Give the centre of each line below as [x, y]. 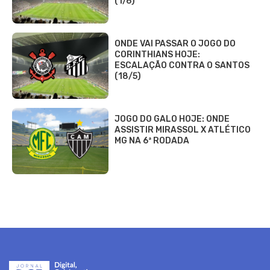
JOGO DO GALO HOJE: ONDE [172, 119]
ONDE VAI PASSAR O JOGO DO [175, 44]
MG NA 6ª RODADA [152, 141]
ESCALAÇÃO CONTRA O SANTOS [182, 65]
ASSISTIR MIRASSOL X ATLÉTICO [183, 130]
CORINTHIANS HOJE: [157, 55]
